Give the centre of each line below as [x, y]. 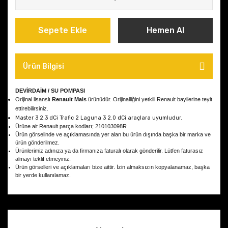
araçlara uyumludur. [155, 118]
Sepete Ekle [63, 30]
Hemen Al [165, 30]
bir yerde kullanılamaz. [43, 175]
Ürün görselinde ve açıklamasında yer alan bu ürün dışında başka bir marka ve [113, 134]
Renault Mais [69, 99]
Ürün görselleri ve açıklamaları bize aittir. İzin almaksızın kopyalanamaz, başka [112, 167]
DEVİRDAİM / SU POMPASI [50, 91]
